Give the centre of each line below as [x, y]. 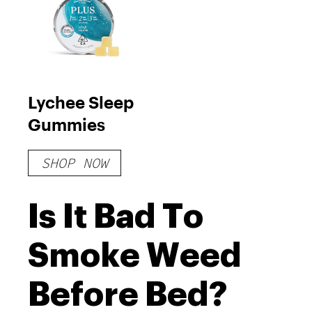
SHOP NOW [75, 162]
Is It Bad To [116, 216]
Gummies [67, 124]
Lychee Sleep [81, 102]
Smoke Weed [135, 255]
